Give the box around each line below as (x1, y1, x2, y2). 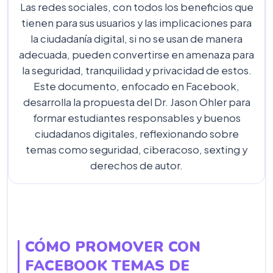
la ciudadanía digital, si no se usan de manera (30, 32, 243, 45)
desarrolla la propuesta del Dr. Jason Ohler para (23, 96, 250, 108)
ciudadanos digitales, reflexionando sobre (34, 127, 239, 140)
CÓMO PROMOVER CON (25, 237, 200, 257)
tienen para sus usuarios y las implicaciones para (21, 16, 252, 29)
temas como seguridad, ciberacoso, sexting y (26, 143, 247, 156)
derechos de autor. (90, 159, 183, 172)
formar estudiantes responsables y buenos (32, 112, 241, 124)
